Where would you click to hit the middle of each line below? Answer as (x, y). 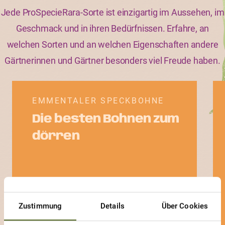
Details (113, 206)
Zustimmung (40, 206)
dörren (56, 136)
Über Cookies (185, 206)
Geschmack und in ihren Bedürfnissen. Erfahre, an (113, 28)
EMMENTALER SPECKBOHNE (98, 101)
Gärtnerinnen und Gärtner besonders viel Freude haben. (113, 61)
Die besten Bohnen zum (106, 119)
